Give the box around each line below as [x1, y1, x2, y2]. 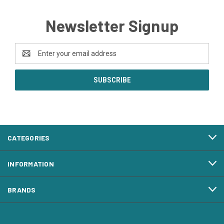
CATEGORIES [7, 133, 50, 142]
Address [15, 54, 41, 62]
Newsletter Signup [45, 15, 179, 35]
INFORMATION [7, 159, 54, 168]
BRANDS [7, 185, 36, 194]
